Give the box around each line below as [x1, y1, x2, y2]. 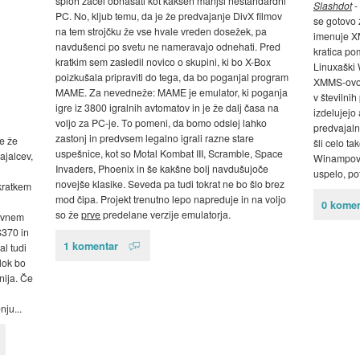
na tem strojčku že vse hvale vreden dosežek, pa [55, 24, 268, 39]
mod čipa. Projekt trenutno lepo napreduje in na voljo [55, 192, 287, 207]
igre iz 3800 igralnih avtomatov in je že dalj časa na [55, 100, 280, 115]
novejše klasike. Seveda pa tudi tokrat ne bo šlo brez [55, 177, 285, 191]
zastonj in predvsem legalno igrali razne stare [55, 131, 255, 145]
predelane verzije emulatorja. [100, 207, 231, 222]
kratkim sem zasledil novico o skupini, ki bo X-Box [55, 55, 272, 69]
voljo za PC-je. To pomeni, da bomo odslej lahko [55, 116, 268, 130]
